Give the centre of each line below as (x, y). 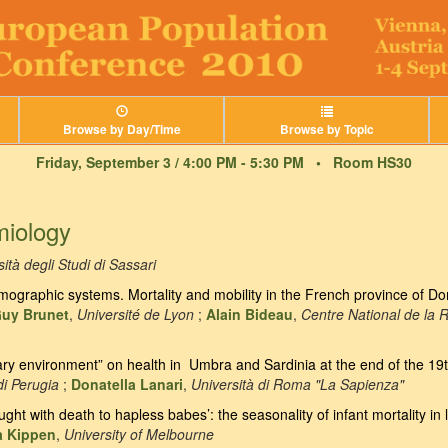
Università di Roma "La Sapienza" (297, 384)
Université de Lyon (135, 314)
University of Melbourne (139, 434)
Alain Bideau (249, 314)
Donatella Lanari (127, 384)
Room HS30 (372, 162)
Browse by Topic (326, 129)
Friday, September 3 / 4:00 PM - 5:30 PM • (184, 162)
